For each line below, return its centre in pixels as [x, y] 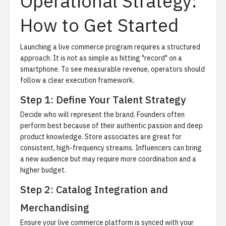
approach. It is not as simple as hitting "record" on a [101, 58]
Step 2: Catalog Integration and [94, 189]
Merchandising [55, 208]
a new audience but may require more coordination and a [108, 159]
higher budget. [43, 170]
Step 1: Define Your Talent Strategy [103, 100]
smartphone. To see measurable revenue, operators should [112, 69]
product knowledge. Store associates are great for [101, 137]
